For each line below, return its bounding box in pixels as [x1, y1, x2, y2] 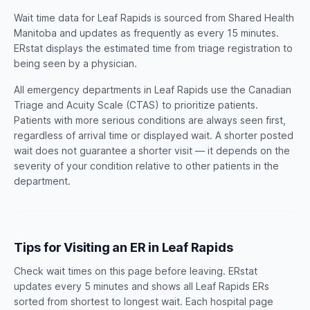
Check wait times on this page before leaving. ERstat [14, 265, 257, 277]
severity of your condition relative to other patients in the [14, 160, 279, 172]
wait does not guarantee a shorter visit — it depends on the [14, 145, 290, 156]
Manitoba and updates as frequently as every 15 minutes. [14, 27, 279, 39]
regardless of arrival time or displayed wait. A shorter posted [14, 129, 293, 141]
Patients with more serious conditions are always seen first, [14, 114, 286, 126]
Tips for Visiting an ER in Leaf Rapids [14, 240, 233, 255]
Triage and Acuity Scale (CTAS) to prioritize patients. [14, 99, 258, 111]
